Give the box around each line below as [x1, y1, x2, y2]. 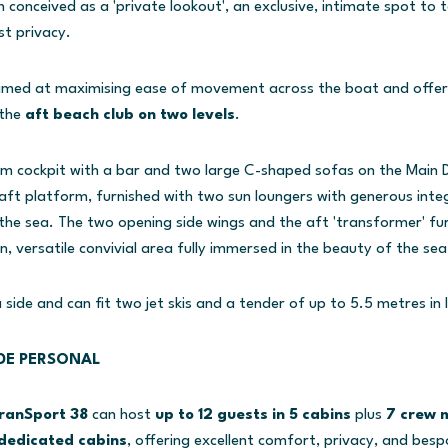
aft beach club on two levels [20, 106, 235, 123]
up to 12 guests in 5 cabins [154, 407, 351, 424]
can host [87, 407, 155, 424]
